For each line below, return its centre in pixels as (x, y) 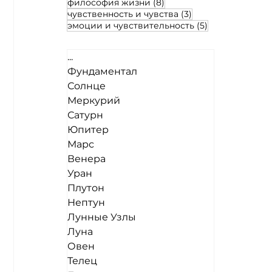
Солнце (86, 86)
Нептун (86, 203)
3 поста (207, 13)
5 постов (226, 25)
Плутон (86, 188)
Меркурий (93, 101)
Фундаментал (102, 72)
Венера (86, 159)
